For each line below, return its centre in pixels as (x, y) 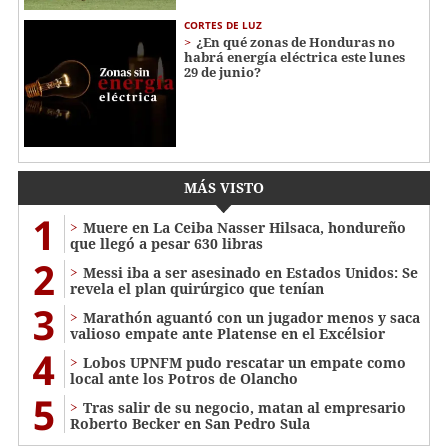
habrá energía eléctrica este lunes (294, 57)
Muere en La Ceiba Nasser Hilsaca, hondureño (244, 228)
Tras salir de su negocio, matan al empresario (244, 408)
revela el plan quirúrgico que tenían (197, 289)
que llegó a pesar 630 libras (166, 244)
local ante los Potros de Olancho (184, 379)
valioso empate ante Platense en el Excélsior (227, 334)
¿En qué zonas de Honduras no (295, 42)
